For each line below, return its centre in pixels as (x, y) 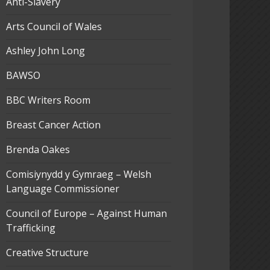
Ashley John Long (45, 51)
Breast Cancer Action (53, 125)
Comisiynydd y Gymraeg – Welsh (78, 174)
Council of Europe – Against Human (86, 214)
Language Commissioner (62, 189)
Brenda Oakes (38, 150)
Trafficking (30, 228)
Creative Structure (47, 253)
